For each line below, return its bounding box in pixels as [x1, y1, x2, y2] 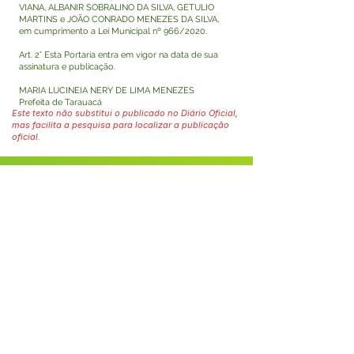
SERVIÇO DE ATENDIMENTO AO [16, 330, 194, 345]
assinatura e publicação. [19, 62, 118, 72]
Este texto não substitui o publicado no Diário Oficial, [12, 107, 238, 119]
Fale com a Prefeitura [71, 257, 182, 269]
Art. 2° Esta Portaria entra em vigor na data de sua [19, 50, 218, 60]
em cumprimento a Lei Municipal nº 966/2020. [19, 26, 207, 36]
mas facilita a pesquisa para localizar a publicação [12, 119, 229, 130]
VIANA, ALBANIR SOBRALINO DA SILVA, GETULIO [19, 2, 214, 13]
